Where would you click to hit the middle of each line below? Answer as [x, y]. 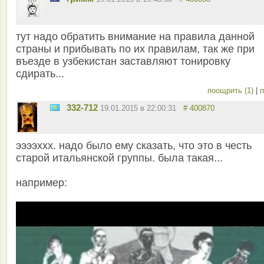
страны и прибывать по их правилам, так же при [135, 49]
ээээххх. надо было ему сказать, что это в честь [134, 146]
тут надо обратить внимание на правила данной [135, 37]
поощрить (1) [232, 91]
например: [42, 183]
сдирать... [40, 74]
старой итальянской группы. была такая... [119, 158]
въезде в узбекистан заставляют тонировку [123, 62]
